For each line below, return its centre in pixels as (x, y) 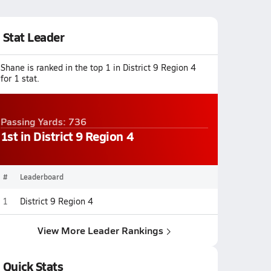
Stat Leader (34, 37)
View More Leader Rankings (100, 230)
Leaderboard (41, 177)
